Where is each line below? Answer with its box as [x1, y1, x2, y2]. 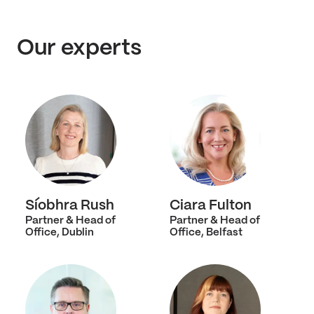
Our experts [17, 38, 142, 59]
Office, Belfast [170, 228, 243, 238]
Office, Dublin [25, 228, 94, 238]
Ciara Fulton [170, 199, 252, 212]
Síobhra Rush [25, 199, 114, 212]
